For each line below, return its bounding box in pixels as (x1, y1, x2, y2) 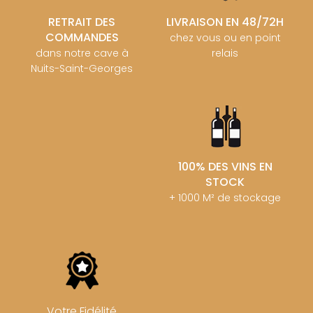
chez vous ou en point (169, 31, 281, 45)
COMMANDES (45, 29, 119, 46)
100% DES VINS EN (177, 159, 272, 175)
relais (212, 46, 239, 61)
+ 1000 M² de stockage (169, 191, 282, 205)
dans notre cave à (35, 46, 129, 61)
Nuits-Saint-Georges (31, 61, 133, 76)
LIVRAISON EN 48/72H (166, 14, 284, 31)
